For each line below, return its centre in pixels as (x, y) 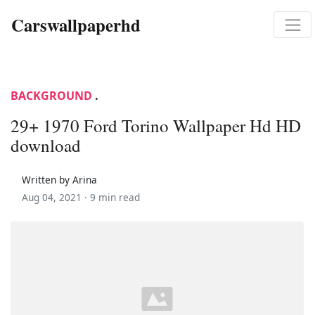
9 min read (115, 197)
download (46, 145)
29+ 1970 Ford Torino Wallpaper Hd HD (156, 125)
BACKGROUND (51, 95)
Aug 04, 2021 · (56, 197)
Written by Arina (59, 179)
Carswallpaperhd (76, 24)
